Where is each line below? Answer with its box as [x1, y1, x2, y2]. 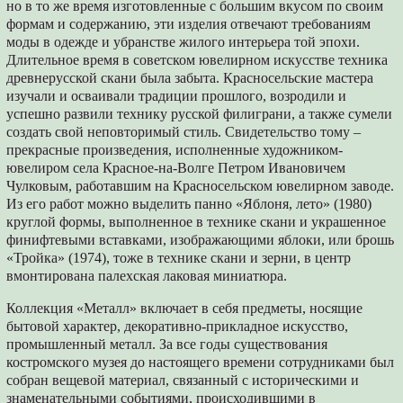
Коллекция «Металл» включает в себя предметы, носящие [6, 300, 363, 317]
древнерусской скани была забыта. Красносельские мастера [6, 70, 374, 86]
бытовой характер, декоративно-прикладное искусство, [6, 318, 349, 335]
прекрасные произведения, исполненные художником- [6, 142, 344, 158]
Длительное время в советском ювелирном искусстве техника [6, 52, 389, 68]
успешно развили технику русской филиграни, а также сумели [6, 106, 393, 122]
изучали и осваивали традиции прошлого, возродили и [6, 88, 347, 104]
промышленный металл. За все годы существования [6, 336, 328, 353]
